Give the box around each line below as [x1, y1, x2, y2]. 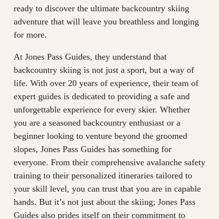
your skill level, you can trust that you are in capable [14, 184, 201, 194]
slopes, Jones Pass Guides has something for [14, 144, 172, 154]
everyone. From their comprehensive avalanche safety [14, 157, 205, 168]
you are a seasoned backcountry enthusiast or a [14, 118, 180, 128]
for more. [14, 30, 47, 40]
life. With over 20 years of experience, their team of [14, 78, 198, 88]
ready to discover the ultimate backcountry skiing [14, 3, 189, 14]
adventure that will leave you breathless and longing [14, 17, 199, 27]
